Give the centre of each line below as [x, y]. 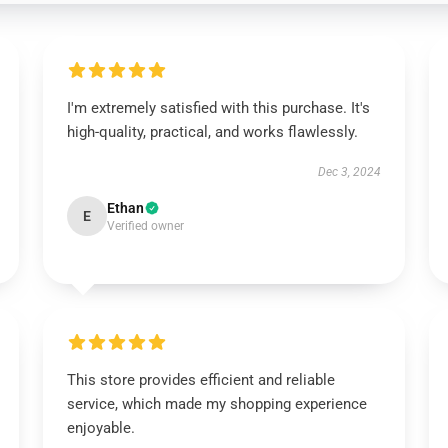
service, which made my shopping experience [216, 404]
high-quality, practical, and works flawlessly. [212, 132]
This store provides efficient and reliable [200, 380]
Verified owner [145, 226]
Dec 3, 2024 [350, 172]
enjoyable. [100, 428]
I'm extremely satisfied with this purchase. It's [218, 108]
